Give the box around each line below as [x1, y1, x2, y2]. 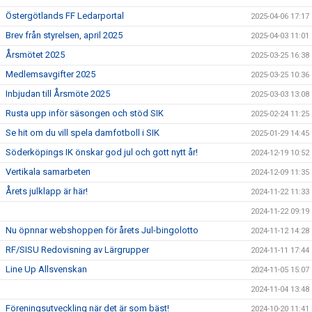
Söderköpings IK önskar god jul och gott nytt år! [6, 147, 198, 157]
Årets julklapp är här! [6, 186, 88, 196]
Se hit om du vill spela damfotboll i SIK [6, 127, 159, 138]
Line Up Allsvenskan [6, 264, 87, 274]
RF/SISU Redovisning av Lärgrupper [6, 244, 149, 255]
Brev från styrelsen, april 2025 [6, 30, 123, 40]
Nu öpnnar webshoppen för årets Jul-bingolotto [6, 225, 198, 235]
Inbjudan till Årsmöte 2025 [6, 88, 110, 99]
